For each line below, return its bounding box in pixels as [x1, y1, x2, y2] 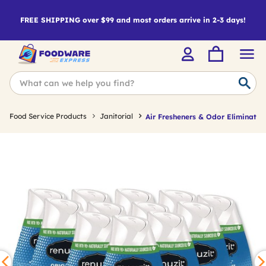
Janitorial [100, 112, 133, 121]
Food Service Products [9, 112, 87, 121]
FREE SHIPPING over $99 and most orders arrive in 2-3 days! [20, 15, 246, 24]
